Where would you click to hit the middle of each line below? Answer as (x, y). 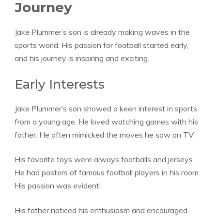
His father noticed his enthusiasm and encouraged (101, 210)
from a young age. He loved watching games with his (106, 121)
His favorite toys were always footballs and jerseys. (104, 159)
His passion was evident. (58, 185)
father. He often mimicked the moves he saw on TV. (105, 134)
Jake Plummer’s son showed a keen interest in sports (106, 108)
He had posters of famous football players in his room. (107, 172)
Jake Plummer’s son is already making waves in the (102, 32)
